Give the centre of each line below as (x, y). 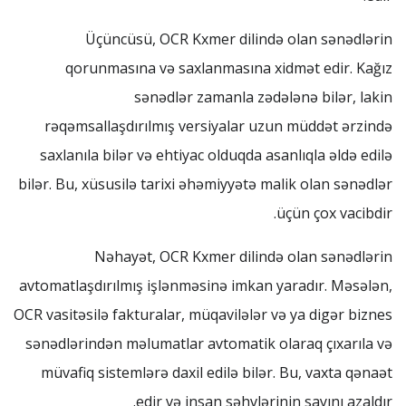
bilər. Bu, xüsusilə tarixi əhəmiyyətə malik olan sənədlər (205, 184)
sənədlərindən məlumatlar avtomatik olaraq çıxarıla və (209, 343)
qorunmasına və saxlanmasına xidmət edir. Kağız (229, 68)
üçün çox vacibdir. (334, 213)
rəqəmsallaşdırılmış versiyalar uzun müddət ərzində (218, 126)
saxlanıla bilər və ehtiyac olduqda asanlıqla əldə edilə (216, 155)
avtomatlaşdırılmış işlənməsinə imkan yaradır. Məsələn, (206, 285)
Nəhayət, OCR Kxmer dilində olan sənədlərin (243, 256)
